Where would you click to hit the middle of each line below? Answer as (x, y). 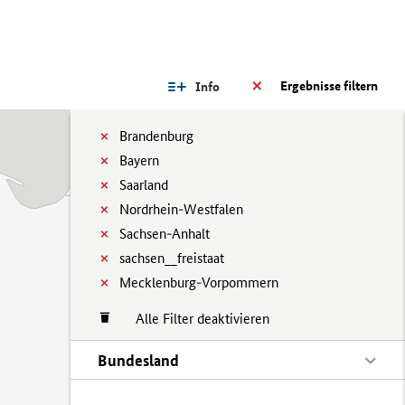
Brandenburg (156, 136)
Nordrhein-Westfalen (181, 209)
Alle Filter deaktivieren (193, 319)
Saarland (144, 185)
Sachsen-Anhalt (165, 234)
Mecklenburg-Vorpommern (199, 283)
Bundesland (138, 360)
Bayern (139, 160)
